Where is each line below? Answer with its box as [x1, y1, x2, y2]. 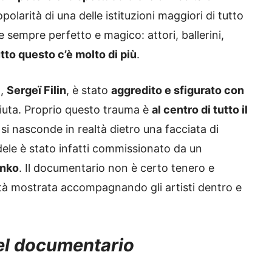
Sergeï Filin [7, 84, 66, 97]
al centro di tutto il [152, 103, 248, 117]
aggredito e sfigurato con [111, 84, 244, 97]
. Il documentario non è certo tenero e [19, 161, 214, 175]
